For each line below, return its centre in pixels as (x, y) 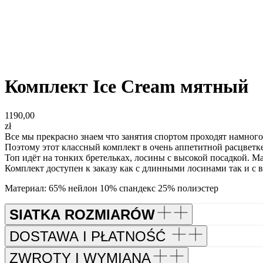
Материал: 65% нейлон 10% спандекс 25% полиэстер (112, 188)
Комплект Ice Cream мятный (127, 87)
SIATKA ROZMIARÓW (82, 214)
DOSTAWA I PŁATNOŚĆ (90, 236)
